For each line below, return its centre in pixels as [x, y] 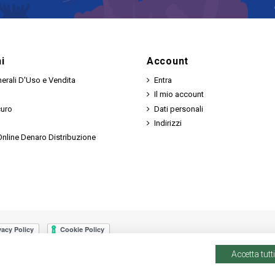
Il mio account [179, 95]
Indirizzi [168, 123]
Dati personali [179, 109]
